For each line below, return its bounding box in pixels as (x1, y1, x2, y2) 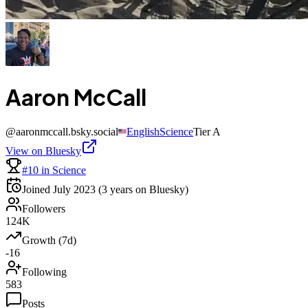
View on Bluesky (5, 144, 81, 157)
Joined (22, 183, 53, 195)
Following (22, 265, 67, 278)
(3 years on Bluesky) (96, 183, 188, 195)
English (126, 125, 159, 137)
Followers (22, 202, 65, 214)
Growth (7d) (22, 234, 76, 246)
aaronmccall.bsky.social (16, 125, 118, 137)
